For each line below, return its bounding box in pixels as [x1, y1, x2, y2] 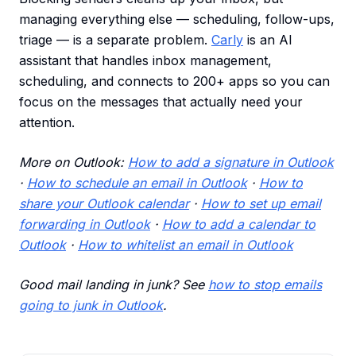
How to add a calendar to [162, 216, 315, 233]
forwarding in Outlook [19, 216, 150, 233]
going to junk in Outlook [19, 297, 163, 314]
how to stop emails [208, 277, 322, 293]
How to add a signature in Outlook [128, 154, 334, 171]
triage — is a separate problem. [19, 32, 211, 48]
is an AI [243, 32, 292, 48]
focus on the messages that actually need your [19, 94, 303, 110]
